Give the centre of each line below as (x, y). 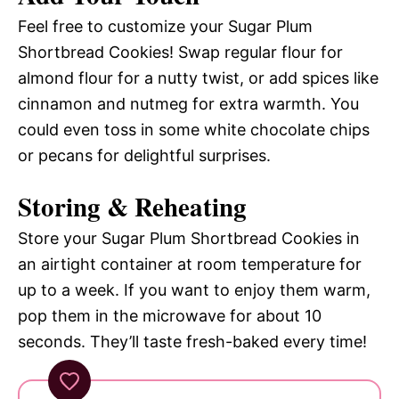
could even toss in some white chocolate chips (194, 130)
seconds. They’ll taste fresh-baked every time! (192, 342)
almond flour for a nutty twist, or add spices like (198, 78)
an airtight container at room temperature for (190, 265)
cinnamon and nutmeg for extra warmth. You (188, 104)
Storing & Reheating (132, 207)
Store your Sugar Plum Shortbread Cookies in (189, 239)
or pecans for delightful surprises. (144, 156)
